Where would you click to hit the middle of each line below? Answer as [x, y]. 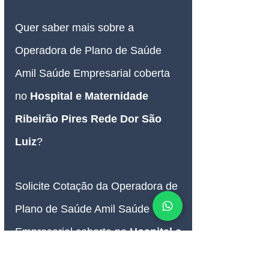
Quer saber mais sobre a [76, 28]
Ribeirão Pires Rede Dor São [90, 119]
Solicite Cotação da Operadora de [98, 186]
